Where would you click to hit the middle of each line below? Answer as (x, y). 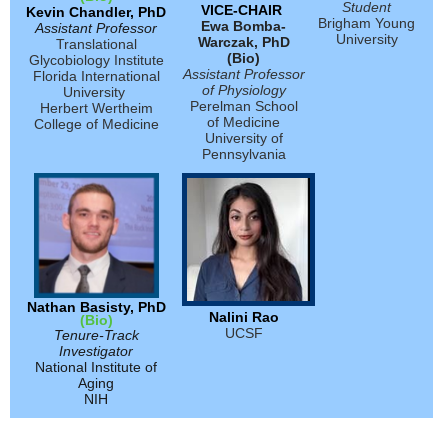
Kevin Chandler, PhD (96, 12)
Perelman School (243, 106)
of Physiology (243, 90)
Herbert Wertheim (96, 108)
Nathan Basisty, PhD (96, 307)
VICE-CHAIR (243, 10)
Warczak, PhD (243, 42)
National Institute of (96, 367)
